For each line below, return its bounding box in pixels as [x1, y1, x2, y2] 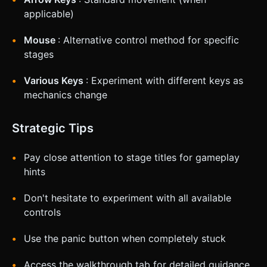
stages [24, 48, 54, 61]
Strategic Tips [12, 121, 94, 136]
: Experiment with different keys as [86, 74, 243, 87]
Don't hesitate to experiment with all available [24, 192, 231, 204]
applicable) [24, 8, 74, 20]
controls [24, 206, 61, 219]
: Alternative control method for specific [58, 34, 239, 46]
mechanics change [24, 89, 107, 101]
